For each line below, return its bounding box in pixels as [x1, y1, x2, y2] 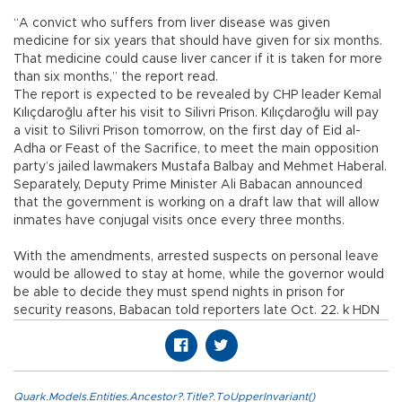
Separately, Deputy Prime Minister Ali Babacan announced [13, 179, 363, 192]
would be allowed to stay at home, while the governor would [13, 268, 384, 282]
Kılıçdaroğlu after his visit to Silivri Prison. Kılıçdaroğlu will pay [13, 107, 379, 120]
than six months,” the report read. [13, 71, 218, 84]
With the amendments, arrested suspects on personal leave [13, 250, 379, 264]
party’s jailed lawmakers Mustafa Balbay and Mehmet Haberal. [13, 161, 387, 174]
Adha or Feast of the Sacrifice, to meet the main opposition [13, 143, 379, 156]
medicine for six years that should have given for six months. [13, 35, 382, 48]
